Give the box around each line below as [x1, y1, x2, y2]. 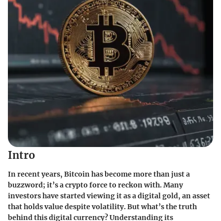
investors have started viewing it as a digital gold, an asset [8, 191, 210, 200]
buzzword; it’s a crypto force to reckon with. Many [8, 180, 183, 189]
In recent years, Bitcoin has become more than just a [8, 169, 190, 179]
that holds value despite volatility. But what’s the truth [8, 202, 197, 211]
